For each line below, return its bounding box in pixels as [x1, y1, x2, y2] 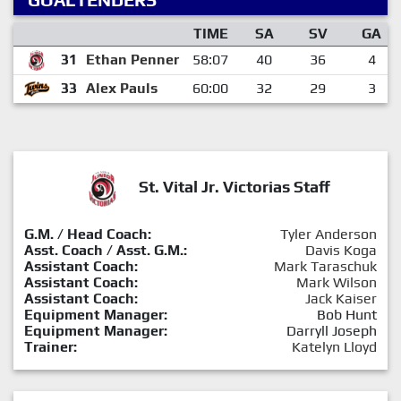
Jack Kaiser [305, 289, 377, 307]
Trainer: [24, 337, 77, 355]
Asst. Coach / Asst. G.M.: [24, 241, 187, 259]
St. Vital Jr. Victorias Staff [139, 176, 330, 196]
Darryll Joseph [286, 321, 377, 339]
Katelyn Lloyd [292, 337, 377, 355]
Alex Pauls [85, 79, 158, 97]
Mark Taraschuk [274, 257, 377, 275]
